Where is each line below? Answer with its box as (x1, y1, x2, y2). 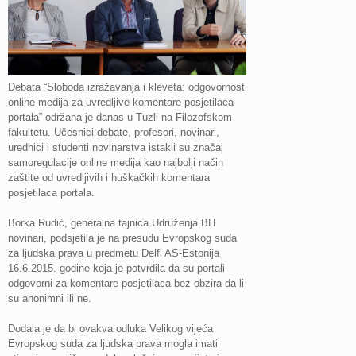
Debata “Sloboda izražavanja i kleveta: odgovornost (8, 80, 245, 93)
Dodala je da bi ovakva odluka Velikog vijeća (8, 322, 213, 335)
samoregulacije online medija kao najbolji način (8, 156, 223, 168)
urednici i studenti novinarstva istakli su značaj (8, 141, 223, 153)
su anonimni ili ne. (8, 292, 91, 304)
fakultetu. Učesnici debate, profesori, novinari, (8, 126, 219, 138)
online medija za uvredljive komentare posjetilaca (8, 95, 234, 108)
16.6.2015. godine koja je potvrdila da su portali (8, 261, 225, 274)
